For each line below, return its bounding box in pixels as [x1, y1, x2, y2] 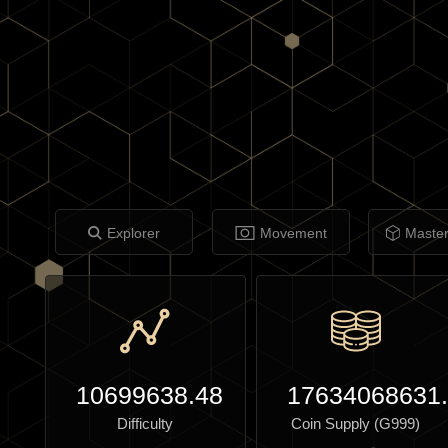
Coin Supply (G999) [291, 415, 421, 432]
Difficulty [117, 415, 174, 432]
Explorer [107, 225, 161, 241]
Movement [259, 225, 327, 241]
